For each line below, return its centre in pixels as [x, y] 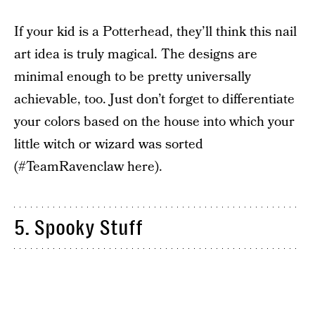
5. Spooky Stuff [78, 228]
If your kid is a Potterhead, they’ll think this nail [155, 32]
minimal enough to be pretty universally [133, 77]
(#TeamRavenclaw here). [88, 167]
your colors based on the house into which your [154, 122]
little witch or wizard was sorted [109, 144]
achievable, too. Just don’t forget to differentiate [154, 99]
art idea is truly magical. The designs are [136, 54]
